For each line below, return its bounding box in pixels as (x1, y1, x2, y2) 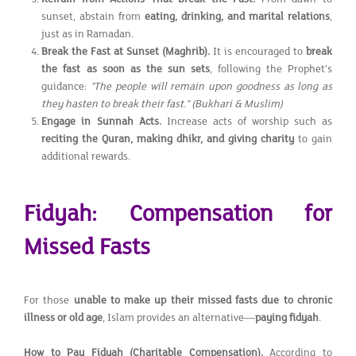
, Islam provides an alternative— (103, 311, 255, 324)
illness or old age (24, 311, 103, 324)
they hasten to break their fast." (41, 97, 190, 110)
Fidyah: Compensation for (24, 200, 332, 227)
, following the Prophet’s (209, 62, 333, 75)
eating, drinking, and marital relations (145, 10, 331, 23)
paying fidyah (255, 311, 319, 324)
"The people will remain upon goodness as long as (91, 79, 332, 93)
